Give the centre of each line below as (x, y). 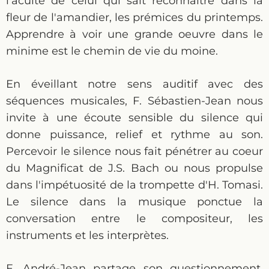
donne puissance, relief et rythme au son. (134, 134)
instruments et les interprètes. (87, 235)
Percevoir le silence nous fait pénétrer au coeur (134, 151)
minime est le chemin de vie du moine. (112, 51)
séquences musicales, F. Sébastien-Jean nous (134, 101)
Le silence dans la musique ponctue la (134, 202)
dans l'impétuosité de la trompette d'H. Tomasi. (134, 185)
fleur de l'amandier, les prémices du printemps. (134, 17)
